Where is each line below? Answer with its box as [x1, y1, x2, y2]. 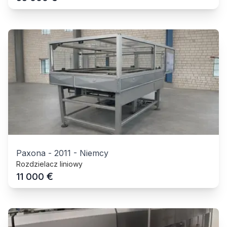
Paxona [16, 147, 46, 158]
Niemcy [80, 147, 108, 158]
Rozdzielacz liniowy [16, 159, 83, 168]
